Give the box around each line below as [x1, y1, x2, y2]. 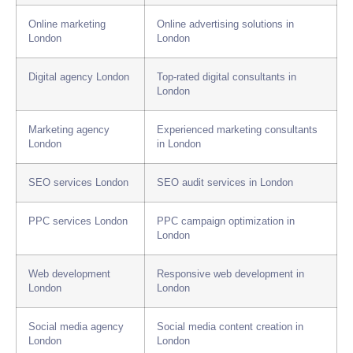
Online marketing [28, 19, 106, 31]
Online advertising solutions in [157, 19, 294, 31]
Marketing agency [28, 124, 110, 136]
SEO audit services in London [157, 177, 293, 189]
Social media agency [28, 321, 124, 333]
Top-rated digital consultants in [157, 72, 296, 84]
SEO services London [28, 177, 128, 189]
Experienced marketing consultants [157, 124, 318, 136]
